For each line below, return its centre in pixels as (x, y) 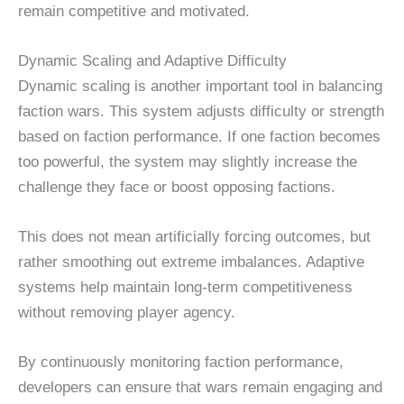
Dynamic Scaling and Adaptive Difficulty (152, 61)
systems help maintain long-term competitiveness (185, 288)
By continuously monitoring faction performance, (181, 363)
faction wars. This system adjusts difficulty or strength (201, 111)
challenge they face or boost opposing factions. (177, 187)
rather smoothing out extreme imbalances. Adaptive (191, 262)
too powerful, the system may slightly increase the (188, 162)
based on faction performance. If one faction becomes (199, 137)
